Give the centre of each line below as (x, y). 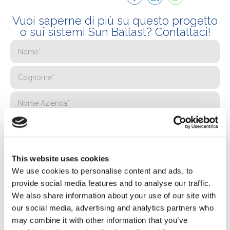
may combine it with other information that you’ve (100, 220)
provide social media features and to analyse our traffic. (111, 183)
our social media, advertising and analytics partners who (113, 207)
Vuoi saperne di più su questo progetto (115, 21)
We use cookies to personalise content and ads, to (102, 170)
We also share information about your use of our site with (114, 195)
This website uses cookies (61, 158)
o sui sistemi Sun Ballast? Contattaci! (115, 32)
